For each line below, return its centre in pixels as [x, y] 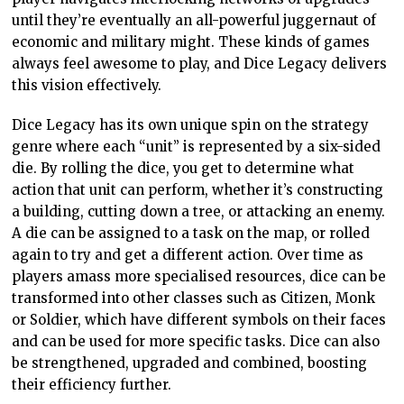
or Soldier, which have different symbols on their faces [199, 320]
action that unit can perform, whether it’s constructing [198, 190]
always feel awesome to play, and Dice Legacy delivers [200, 64]
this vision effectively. [87, 86]
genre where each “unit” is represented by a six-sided [197, 147]
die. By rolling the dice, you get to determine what [184, 169]
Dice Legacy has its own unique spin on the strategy [191, 125]
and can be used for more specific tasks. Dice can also [196, 342]
